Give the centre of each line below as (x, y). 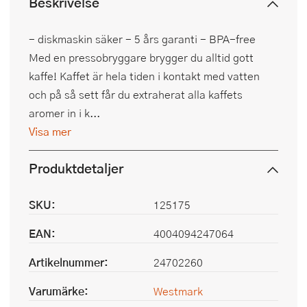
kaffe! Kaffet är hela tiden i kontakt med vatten (144, 76)
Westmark (178, 291)
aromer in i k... (64, 113)
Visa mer (50, 132)
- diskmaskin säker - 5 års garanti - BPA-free (142, 39)
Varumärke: (59, 291)
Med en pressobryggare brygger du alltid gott (141, 58)
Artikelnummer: (69, 262)
